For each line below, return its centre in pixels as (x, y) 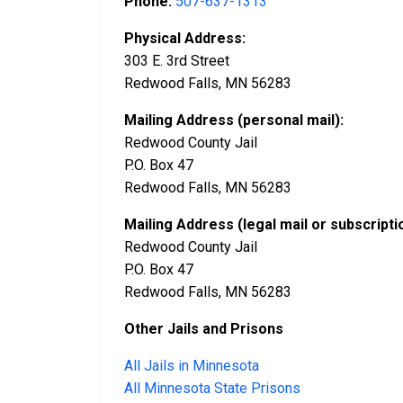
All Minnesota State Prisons (212, 389)
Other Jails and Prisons (204, 329)
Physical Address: (185, 39)
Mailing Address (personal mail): (234, 121)
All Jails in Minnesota (192, 366)
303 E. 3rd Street (177, 61)
